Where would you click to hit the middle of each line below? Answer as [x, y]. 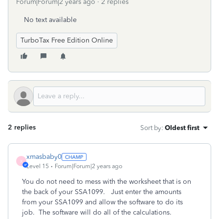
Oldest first [182, 128]
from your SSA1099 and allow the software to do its [102, 202]
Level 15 [38, 166]
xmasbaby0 [44, 157]
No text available [50, 20]
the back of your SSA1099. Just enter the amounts [102, 192]
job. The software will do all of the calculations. [99, 212]
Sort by [151, 128]
